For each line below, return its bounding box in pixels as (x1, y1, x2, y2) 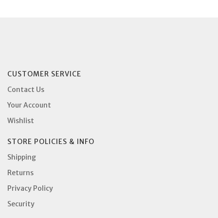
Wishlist (7, 116, 34, 125)
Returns (7, 168, 34, 177)
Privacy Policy (7, 183, 53, 193)
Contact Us (7, 85, 44, 94)
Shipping (7, 152, 36, 162)
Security (7, 199, 35, 208)
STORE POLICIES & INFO (7, 137, 94, 146)
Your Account (7, 100, 51, 109)
